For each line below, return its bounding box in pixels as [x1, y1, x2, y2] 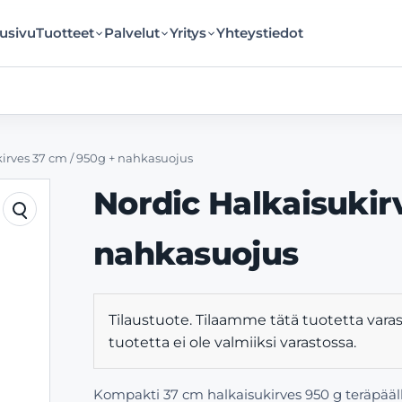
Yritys [169, 24, 206, 41]
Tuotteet [35, 24, 94, 41]
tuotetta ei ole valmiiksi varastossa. [109, 334, 356, 351]
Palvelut [103, 24, 160, 41]
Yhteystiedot [215, 24, 303, 41]
